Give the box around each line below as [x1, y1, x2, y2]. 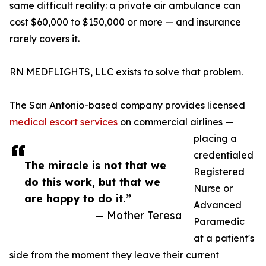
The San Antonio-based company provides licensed [9, 99, 245, 112]
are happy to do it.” [24, 192, 131, 205]
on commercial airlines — [118, 116, 233, 128]
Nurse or [194, 182, 233, 195]
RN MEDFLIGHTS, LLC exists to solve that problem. [9, 66, 243, 78]
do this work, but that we [24, 175, 160, 189]
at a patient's [194, 232, 254, 245]
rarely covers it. [9, 33, 80, 45]
